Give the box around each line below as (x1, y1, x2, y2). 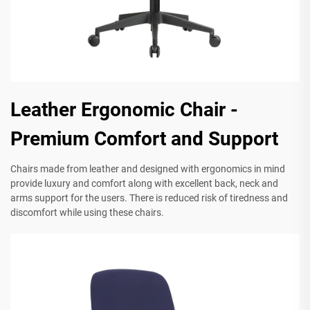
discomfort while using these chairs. (10, 207, 164, 219)
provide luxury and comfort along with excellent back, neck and (10, 178, 278, 190)
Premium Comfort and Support (10, 127, 278, 151)
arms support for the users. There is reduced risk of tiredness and (10, 192, 288, 204)
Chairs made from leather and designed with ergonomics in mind (10, 163, 285, 175)
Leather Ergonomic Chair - (10, 98, 238, 122)
